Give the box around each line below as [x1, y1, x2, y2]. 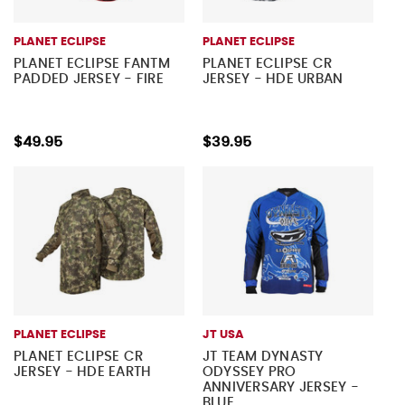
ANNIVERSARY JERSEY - [202, 380, 359, 394]
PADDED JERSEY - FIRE [13, 71, 164, 86]
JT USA [202, 328, 244, 341]
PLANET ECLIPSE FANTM [13, 56, 170, 71]
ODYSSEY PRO [202, 364, 297, 379]
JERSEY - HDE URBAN [202, 71, 344, 86]
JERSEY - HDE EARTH [13, 364, 152, 379]
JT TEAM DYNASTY [202, 349, 324, 363]
